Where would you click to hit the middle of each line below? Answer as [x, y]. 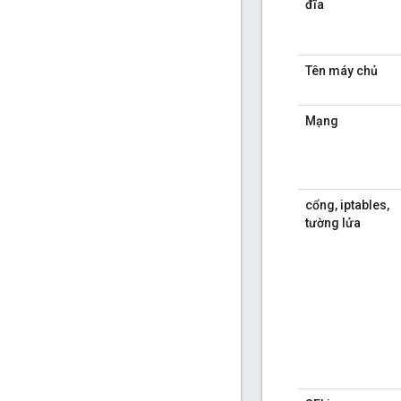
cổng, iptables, [347, 205]
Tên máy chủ [341, 71]
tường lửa [333, 223]
